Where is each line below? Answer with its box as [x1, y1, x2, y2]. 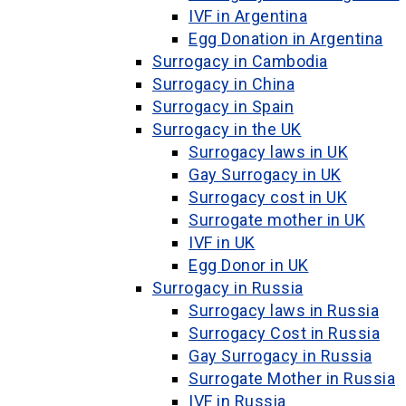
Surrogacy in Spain [152, 97, 294, 116]
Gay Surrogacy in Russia [188, 346, 372, 365]
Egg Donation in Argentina [188, 29, 383, 48]
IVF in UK [188, 233, 256, 252]
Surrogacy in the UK [152, 120, 302, 139]
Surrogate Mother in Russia [188, 369, 395, 388]
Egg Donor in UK [188, 256, 309, 275]
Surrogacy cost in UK [188, 188, 347, 207]
